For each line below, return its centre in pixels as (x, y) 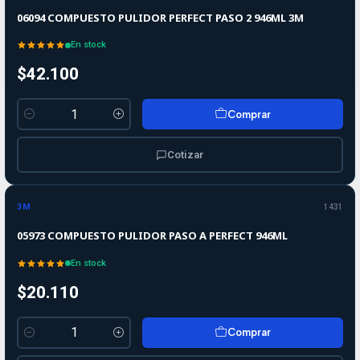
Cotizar (186, 154)
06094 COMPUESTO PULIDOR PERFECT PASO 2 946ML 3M (160, 17)
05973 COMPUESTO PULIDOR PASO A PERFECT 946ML (152, 236)
